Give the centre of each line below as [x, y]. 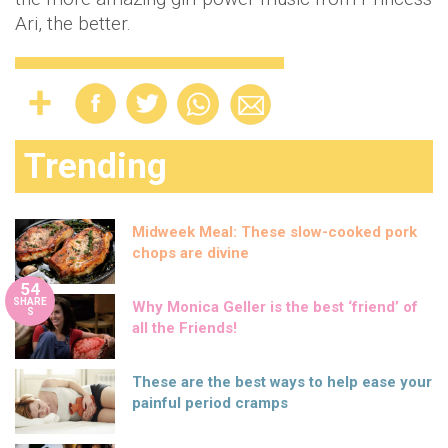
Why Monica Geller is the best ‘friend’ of [275, 307]
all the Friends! [184, 328]
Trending [95, 167]
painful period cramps [210, 403]
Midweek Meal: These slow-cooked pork [274, 232]
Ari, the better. [75, 24]
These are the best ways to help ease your [282, 382]
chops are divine [190, 253]
